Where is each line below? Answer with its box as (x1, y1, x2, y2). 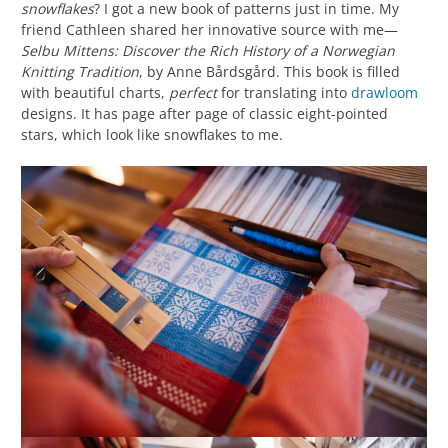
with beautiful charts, (21, 83, 169, 103)
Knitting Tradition (21, 62, 139, 82)
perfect (169, 83, 217, 103)
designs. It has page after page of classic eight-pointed (21, 104, 388, 124)
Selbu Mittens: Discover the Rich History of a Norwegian (21, 41, 395, 61)
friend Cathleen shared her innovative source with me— (21, 20, 398, 40)
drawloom (351, 83, 418, 103)
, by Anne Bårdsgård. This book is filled (139, 62, 400, 82)
